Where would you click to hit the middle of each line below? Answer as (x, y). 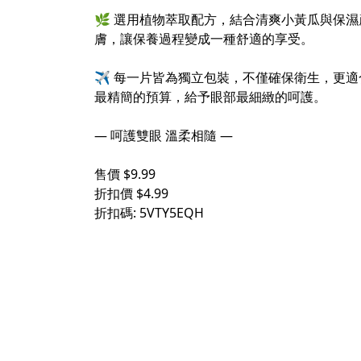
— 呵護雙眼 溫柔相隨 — (164, 136)
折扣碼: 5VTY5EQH (149, 213)
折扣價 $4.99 (131, 194)
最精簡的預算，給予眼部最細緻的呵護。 (210, 97)
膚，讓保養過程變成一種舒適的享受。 (204, 39)
